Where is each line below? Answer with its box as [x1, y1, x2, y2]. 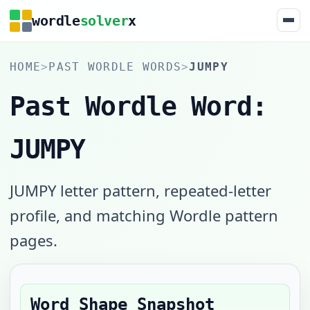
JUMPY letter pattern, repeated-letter [10, 180, 271, 201]
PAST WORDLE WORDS [48, 60, 182, 73]
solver [80, 12, 129, 29]
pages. [10, 230, 57, 250]
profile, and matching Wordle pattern [10, 205, 278, 226]
